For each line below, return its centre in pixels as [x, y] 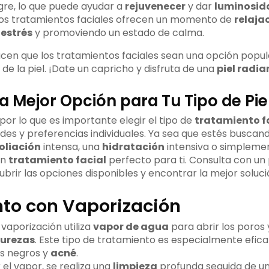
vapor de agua [131, 227]
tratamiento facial [57, 160]
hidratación [133, 147]
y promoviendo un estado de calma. [118, 33]
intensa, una [71, 147]
